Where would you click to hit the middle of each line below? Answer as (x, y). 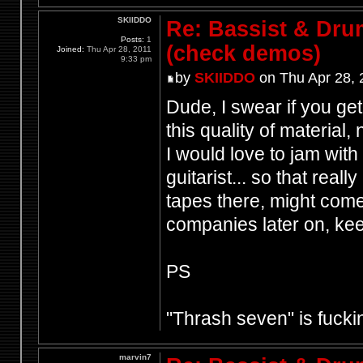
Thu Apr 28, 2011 (118, 49)
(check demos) (243, 54)
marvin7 (136, 357)
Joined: (71, 49)
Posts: (133, 40)
